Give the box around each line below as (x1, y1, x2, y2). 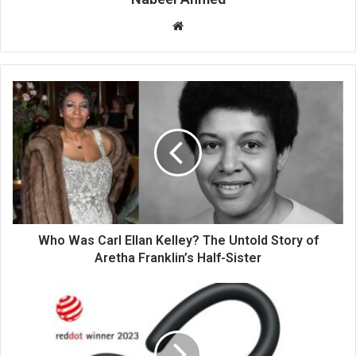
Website (183, 17, 228, 33)
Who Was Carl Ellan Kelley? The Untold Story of (37, 232, 319, 248)
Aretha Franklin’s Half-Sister (95, 250, 261, 265)
